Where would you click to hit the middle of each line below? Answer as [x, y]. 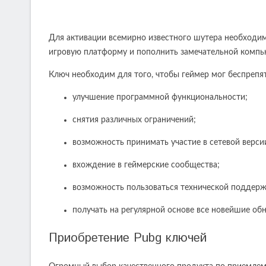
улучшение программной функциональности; [160, 97]
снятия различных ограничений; [134, 120]
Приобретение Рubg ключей [128, 238]
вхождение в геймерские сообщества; [146, 165]
